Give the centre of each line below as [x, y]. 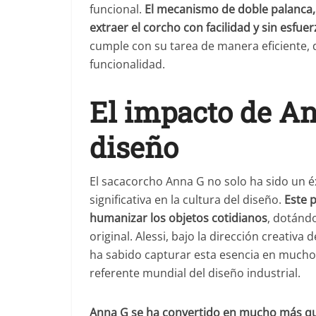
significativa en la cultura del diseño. [187, 200]
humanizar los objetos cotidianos [178, 218]
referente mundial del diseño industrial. [195, 273]
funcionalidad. [127, 64]
